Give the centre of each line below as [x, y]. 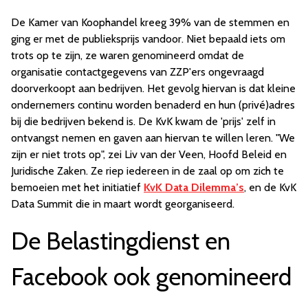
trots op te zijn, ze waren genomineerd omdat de [128, 56]
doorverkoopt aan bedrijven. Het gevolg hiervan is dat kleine [153, 89]
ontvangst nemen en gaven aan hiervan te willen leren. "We [153, 138]
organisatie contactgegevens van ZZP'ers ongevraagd [137, 72]
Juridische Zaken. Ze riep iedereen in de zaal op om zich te [147, 171]
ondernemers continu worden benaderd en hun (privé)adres [153, 105]
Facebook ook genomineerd [151, 277]
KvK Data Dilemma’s [194, 188]
